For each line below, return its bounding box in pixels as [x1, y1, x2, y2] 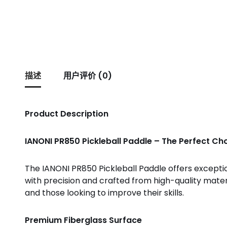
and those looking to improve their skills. [24, 186, 184, 199]
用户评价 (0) [63, 69, 112, 82]
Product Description [24, 107, 108, 120]
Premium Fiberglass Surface [24, 214, 142, 226]
